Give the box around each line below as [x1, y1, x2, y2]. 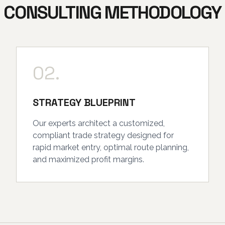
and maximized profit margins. [33, 155, 144, 164]
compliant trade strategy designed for [33, 131, 174, 140]
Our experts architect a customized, [33, 119, 165, 128]
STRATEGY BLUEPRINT [33, 96, 136, 109]
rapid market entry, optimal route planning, [33, 143, 189, 152]
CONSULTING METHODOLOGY [4, 1, 221, 24]
